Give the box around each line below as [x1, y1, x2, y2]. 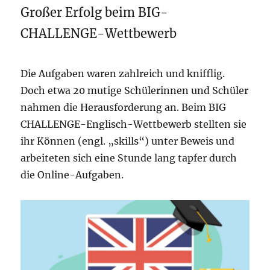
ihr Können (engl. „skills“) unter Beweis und [20, 134, 235, 147]
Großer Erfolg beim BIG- [20, 4, 169, 20]
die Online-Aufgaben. [20, 168, 124, 181]
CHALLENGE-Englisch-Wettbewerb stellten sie [20, 118, 247, 130]
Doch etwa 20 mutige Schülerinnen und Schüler [20, 84, 249, 96]
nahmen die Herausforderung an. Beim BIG [20, 101, 227, 113]
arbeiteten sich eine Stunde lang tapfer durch [20, 151, 237, 164]
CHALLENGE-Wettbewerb [20, 25, 177, 41]
